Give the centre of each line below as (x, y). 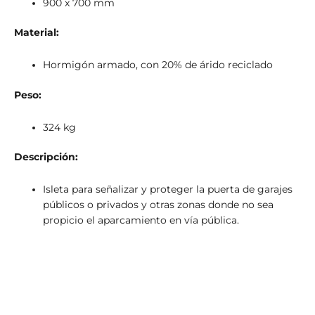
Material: (37, 33)
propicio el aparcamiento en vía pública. (141, 220)
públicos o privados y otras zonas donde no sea (159, 205)
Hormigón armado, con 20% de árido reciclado (158, 65)
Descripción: (46, 157)
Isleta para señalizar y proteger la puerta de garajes (168, 189)
